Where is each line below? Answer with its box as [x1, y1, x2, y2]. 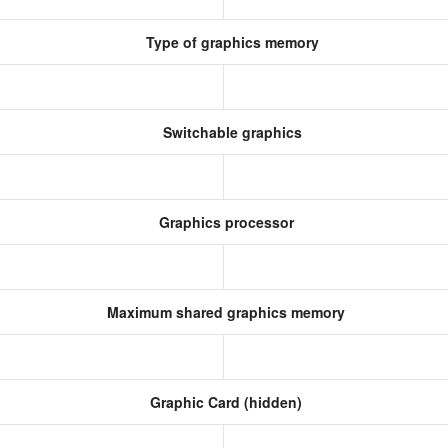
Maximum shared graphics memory [103, 302, 345, 322]
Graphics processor [154, 212, 294, 232]
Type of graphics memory [141, 32, 319, 52]
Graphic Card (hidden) [146, 392, 302, 412]
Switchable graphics [158, 122, 302, 142]
